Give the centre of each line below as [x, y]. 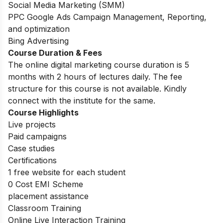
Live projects [32, 125]
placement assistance [48, 196]
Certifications [32, 161]
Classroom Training [47, 208]
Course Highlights [43, 113]
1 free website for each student [67, 172]
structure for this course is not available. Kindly [97, 89]
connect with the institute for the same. [82, 101]
